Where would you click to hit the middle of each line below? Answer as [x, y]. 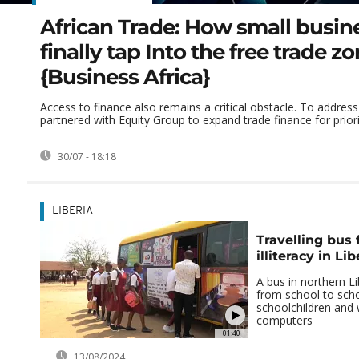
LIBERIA [73, 212]
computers [284, 321]
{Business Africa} [125, 77]
